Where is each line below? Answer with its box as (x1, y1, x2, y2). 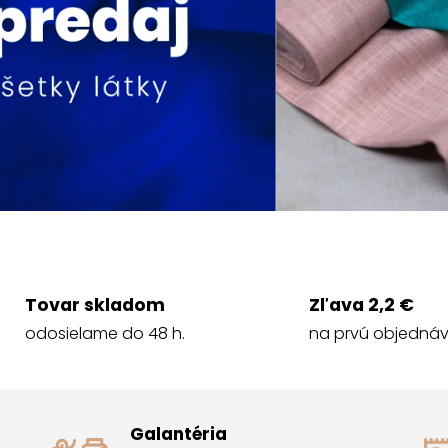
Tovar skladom (24, 293, 165, 318)
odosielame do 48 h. (24, 322, 185, 346)
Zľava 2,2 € (309, 293, 414, 318)
